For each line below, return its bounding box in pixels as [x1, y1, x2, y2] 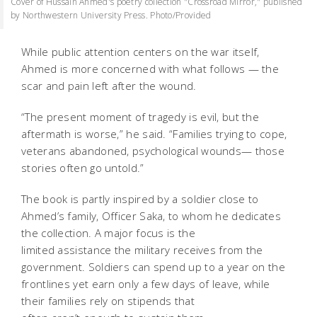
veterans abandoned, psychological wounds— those [21, 144, 285, 158]
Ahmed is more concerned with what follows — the [21, 62, 279, 76]
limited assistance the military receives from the [21, 243, 263, 258]
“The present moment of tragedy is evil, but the [21, 110, 260, 125]
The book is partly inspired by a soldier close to [21, 192, 259, 207]
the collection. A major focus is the [21, 226, 195, 241]
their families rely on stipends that [21, 294, 195, 309]
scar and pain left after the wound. [21, 79, 197, 93]
